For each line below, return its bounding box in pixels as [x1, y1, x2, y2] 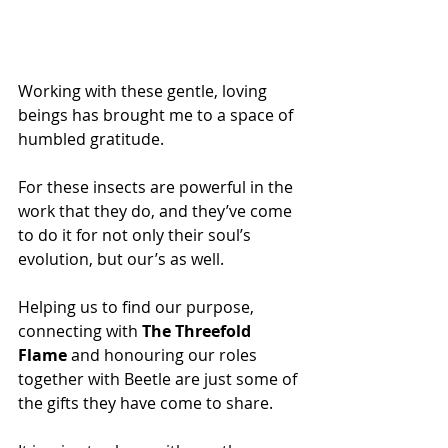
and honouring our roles [67, 343, 261, 366]
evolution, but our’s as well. [18, 247, 224, 270]
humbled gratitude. [18, 127, 168, 150]
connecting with [18, 319, 142, 342]
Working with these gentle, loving [18, 79, 271, 102]
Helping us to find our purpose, [18, 295, 258, 318]
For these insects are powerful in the [18, 175, 297, 198]
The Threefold [142, 319, 255, 342]
